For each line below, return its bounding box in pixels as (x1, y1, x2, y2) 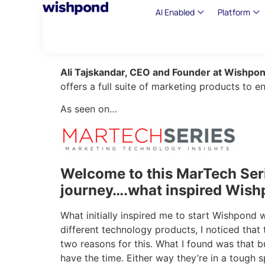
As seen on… (60, 103, 117, 115)
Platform (217, 7, 250, 18)
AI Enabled (155, 7, 195, 18)
